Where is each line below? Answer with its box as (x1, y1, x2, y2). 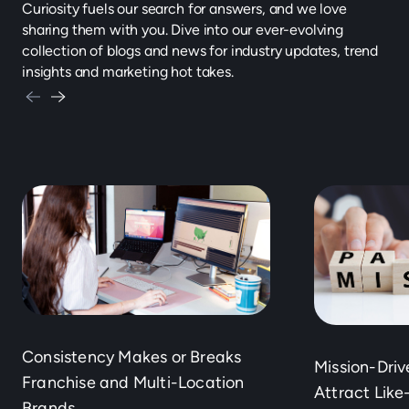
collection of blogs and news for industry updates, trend (22, 42, 379, 60)
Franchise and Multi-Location (22, 372, 245, 393)
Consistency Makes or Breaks (22, 346, 242, 367)
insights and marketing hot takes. (22, 63, 234, 81)
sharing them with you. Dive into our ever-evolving (22, 21, 343, 39)
